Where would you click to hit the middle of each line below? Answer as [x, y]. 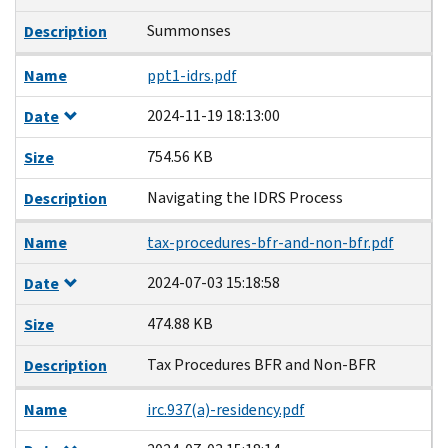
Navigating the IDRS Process [244, 197]
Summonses [188, 30]
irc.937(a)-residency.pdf [225, 409]
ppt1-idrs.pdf [191, 75]
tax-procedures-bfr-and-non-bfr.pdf [270, 242]
